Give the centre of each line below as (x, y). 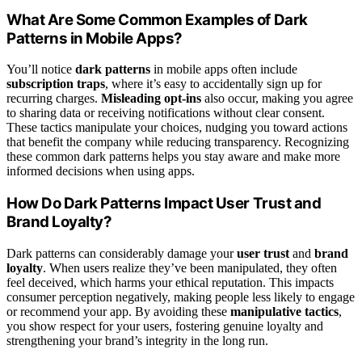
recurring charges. (54, 99)
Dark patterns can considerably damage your (122, 253)
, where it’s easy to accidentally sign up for (213, 84)
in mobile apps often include (224, 69)
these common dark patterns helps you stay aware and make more (173, 157)
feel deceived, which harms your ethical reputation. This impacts (170, 282)
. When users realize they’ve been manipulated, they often (190, 267)
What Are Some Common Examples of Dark (157, 19)
